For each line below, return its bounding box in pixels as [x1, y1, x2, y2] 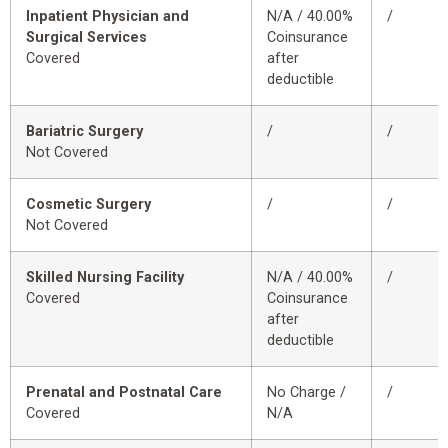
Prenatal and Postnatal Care [26, 384, 222, 402]
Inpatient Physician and [26, 8, 189, 26]
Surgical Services [26, 29, 147, 47]
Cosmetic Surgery [26, 196, 151, 214]
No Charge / [267, 384, 346, 402]
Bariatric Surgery [26, 123, 143, 141]
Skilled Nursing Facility [26, 269, 184, 287]
